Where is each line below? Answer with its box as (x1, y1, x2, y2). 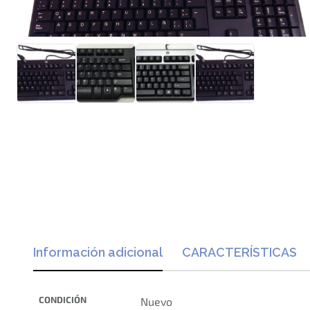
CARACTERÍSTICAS (182, 245, 297, 260)
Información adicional (33, 245, 163, 260)
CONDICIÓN (39, 294, 86, 306)
